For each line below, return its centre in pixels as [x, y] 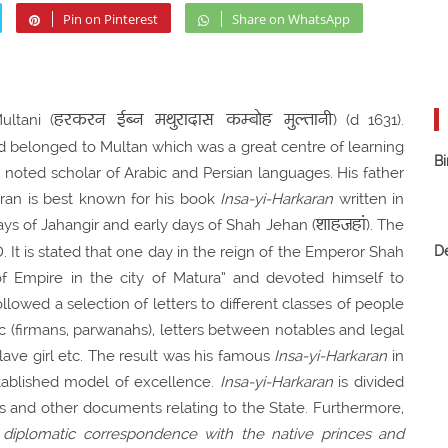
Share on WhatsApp [291, 18]
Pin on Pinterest [110, 18]
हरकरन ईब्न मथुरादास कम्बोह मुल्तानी [193, 120]
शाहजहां [340, 225]
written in [369, 198]
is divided [368, 381]
